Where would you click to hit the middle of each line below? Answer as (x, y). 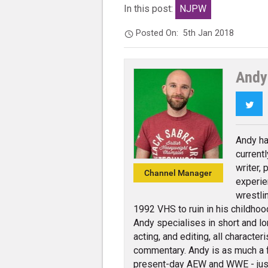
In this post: (150, 9)
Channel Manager (178, 173)
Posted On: (160, 33)
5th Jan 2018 (209, 33)
